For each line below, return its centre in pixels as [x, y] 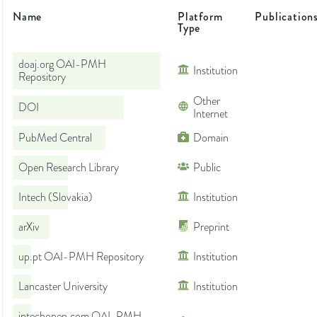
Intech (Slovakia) [56, 198]
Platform [200, 17]
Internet [211, 114]
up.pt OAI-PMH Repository [81, 257]
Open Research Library [69, 168]
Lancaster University [63, 287]
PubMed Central [55, 138]
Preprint [211, 227]
